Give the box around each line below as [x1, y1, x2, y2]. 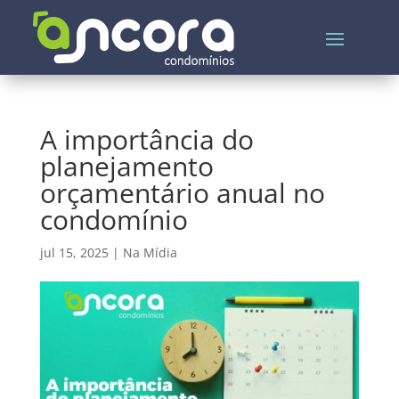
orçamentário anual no [39, 175, 325, 211]
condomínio [39, 201, 188, 238]
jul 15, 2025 [39, 244, 109, 261]
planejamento [39, 148, 214, 184]
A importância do [39, 121, 254, 158]
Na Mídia [122, 244, 177, 261]
